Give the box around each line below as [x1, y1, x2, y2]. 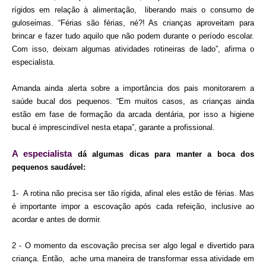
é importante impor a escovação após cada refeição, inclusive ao [12, 201, 254, 211]
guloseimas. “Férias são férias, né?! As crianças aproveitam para [12, 18, 254, 27]
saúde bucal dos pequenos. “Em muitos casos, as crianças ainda [12, 96, 254, 106]
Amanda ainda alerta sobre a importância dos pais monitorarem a [12, 83, 254, 93]
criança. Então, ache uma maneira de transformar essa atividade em [12, 254, 254, 263]
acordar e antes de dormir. [12, 214, 102, 224]
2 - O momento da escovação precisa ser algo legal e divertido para [12, 240, 254, 250]
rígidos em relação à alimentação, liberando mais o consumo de [12, 5, 254, 14]
